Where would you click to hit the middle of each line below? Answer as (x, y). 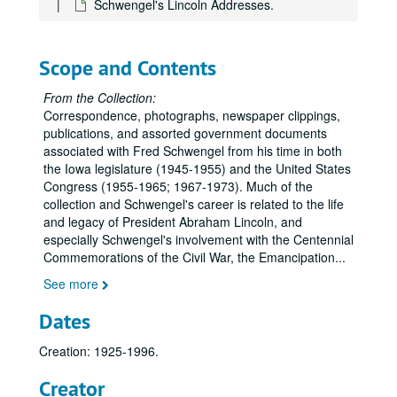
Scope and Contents (128, 68)
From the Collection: (100, 97)
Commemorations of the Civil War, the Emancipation (189, 257)
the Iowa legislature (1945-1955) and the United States (197, 168)
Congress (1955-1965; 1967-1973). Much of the (178, 186)
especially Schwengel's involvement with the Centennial (198, 239)
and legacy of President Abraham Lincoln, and (173, 222)
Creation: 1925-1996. (99, 351)
